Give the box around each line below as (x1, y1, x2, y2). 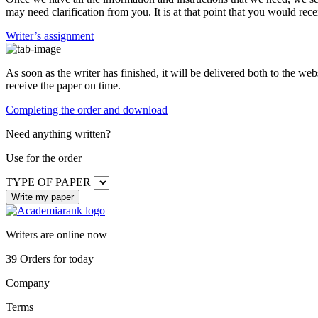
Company (6, 276, 50, 289)
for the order (26, 151, 82, 164)
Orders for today (17, 252, 94, 265)
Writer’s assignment (6, 29, 94, 42)
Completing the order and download (6, 103, 168, 116)
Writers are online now (6, 228, 107, 241)
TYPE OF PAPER (6, 175, 91, 188)
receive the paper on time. (6, 79, 121, 92)
